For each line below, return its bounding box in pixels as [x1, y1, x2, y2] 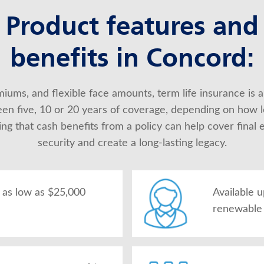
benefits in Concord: [10, 47, 254, 73]
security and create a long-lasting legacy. [37, 138, 227, 148]
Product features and [5, 15, 259, 41]
